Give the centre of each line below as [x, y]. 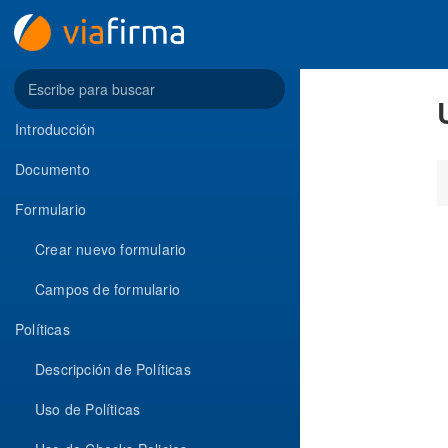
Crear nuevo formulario [111, 249]
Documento [52, 169]
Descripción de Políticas [113, 369]
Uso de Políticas [88, 409]
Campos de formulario [107, 289]
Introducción [55, 129]
